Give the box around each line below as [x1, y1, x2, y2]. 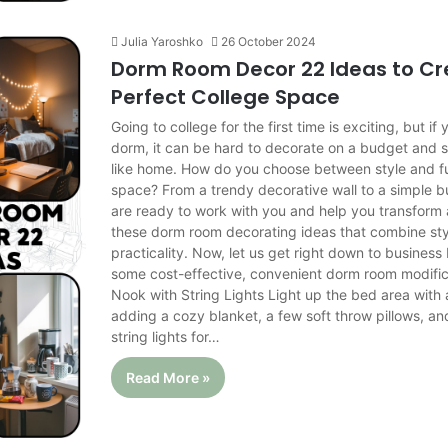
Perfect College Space [111, 82, 341, 111]
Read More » [126, 368, 211, 386]
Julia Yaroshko [121, 33, 204, 49]
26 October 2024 [221, 33, 317, 49]
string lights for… [111, 327, 221, 345]
